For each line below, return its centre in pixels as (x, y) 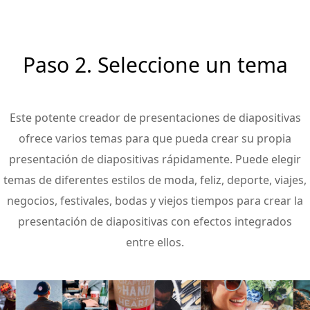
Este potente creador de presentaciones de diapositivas (155, 118)
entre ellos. (155, 242)
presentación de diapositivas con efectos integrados (155, 221)
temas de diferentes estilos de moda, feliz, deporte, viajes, (155, 180)
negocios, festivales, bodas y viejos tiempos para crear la (155, 201)
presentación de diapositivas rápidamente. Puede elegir (155, 159)
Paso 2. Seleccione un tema (155, 65)
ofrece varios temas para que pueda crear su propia (155, 138)
